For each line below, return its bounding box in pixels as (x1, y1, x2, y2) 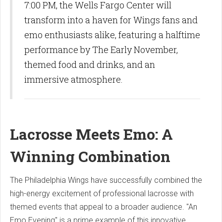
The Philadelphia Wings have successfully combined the (10, 175, 202, 185)
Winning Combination (10, 146, 170, 166)
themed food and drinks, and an (24, 58, 155, 70)
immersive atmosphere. (24, 73, 123, 85)
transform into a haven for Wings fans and (24, 13, 198, 26)
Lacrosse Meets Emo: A (10, 124, 173, 144)
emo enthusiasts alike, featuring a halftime (24, 28, 200, 41)
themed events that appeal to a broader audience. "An (10, 202, 197, 212)
